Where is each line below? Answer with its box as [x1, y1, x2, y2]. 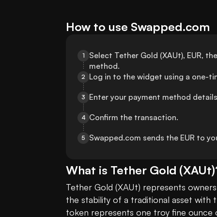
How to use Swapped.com [66, 19, 210, 34]
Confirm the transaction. [89, 112, 178, 123]
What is [66, 163, 110, 178]
